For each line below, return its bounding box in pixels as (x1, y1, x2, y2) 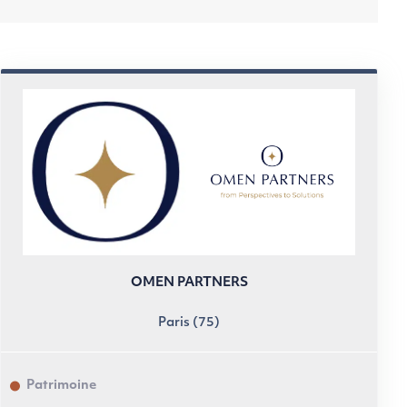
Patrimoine (26, 378, 96, 392)
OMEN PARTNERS (130, 276, 248, 290)
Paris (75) (158, 316, 220, 330)
